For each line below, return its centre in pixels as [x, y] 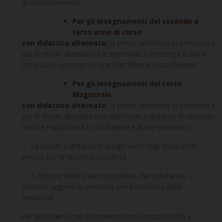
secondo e [180, 21]
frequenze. [39, 197]
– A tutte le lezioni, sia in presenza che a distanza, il [107, 175]
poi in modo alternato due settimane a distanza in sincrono [118, 116]
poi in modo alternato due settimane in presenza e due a [114, 54]
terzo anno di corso [107, 32]
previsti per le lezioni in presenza [74, 157]
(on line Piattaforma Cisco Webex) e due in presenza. [106, 127]
